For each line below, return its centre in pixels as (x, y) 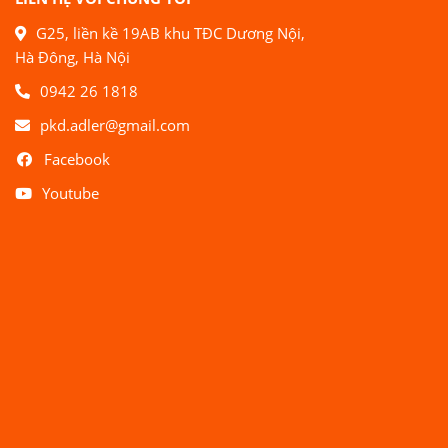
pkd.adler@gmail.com (115, 124)
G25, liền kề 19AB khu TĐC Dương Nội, (170, 32)
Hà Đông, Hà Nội (72, 56)
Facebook (76, 158)
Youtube (70, 192)
